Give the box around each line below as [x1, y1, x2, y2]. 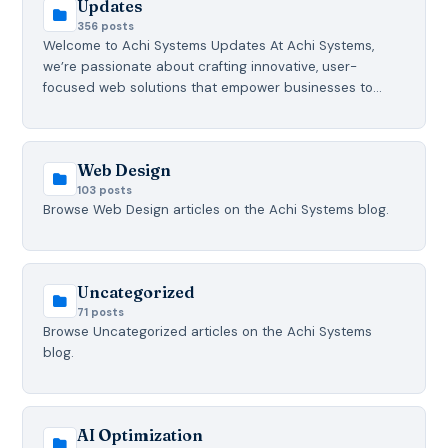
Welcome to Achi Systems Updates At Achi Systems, [43, 36, 375, 54]
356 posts [77, 18, 135, 33]
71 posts [77, 304, 125, 319]
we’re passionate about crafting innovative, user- [43, 57, 358, 75]
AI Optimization [77, 424, 204, 445]
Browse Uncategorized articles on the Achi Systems [43, 322, 373, 340]
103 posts [77, 182, 133, 197]
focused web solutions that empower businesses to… [43, 78, 383, 96]
